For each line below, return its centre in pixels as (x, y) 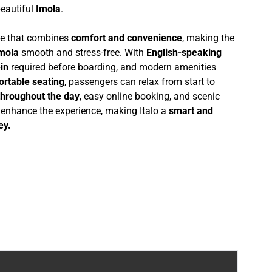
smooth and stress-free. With (83, 52)
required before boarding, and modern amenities (112, 67)
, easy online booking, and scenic (150, 96)
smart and (191, 110)
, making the (208, 38)
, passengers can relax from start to (140, 81)
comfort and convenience (127, 38)
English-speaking (184, 52)
